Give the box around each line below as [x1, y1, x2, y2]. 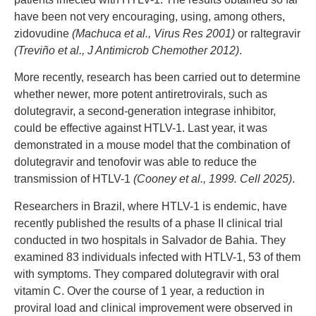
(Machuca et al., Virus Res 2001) [72, 27, 235, 39]
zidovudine [14, 27, 72, 39]
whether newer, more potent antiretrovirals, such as [14, 88, 267, 101]
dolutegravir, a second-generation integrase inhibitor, [14, 105, 276, 118]
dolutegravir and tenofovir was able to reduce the [14, 156, 257, 169]
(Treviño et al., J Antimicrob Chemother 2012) [14, 44, 239, 56]
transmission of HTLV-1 [14, 173, 133, 186]
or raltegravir [235, 27, 300, 39]
